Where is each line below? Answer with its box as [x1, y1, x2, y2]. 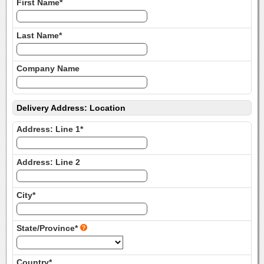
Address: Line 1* [16, 124, 83, 134]
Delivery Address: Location [16, 103, 126, 113]
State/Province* [16, 223, 80, 233]
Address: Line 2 [16, 157, 80, 167]
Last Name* [16, 31, 62, 40]
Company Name [16, 64, 80, 73]
